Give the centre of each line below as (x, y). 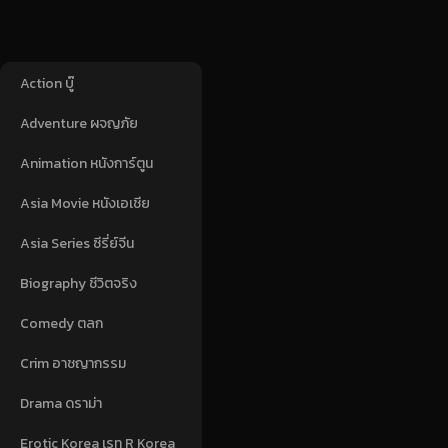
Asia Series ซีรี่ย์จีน (77, 243)
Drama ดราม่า (61, 403)
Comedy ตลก (61, 323)
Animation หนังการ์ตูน (86, 163)
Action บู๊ (47, 83)
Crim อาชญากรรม (73, 363)
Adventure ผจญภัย (79, 123)
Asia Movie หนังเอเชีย (85, 203)
